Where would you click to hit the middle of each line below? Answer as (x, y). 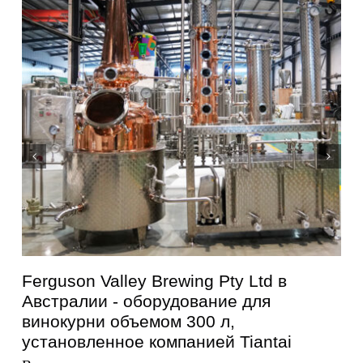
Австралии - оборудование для (147, 301)
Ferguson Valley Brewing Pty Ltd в (155, 280)
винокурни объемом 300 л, (129, 321)
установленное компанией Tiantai (157, 341)
